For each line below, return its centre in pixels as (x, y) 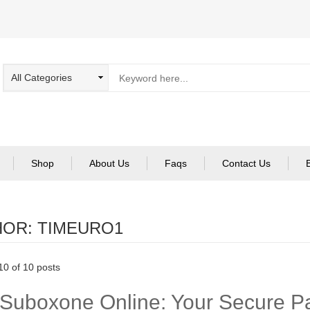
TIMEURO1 (80, 228)
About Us (109, 163)
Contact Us (246, 163)
